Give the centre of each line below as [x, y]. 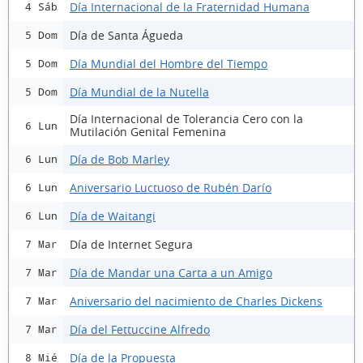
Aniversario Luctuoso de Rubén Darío [171, 187]
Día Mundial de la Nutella [139, 92]
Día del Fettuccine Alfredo [140, 329]
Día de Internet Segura [131, 244]
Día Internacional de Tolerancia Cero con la [186, 119]
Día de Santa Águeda [126, 35]
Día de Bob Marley [120, 159]
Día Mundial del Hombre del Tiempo [169, 63]
